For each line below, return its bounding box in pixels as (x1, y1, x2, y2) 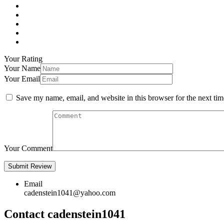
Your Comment (4, 143, 52, 152)
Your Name (4, 63, 40, 72)
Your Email (4, 74, 40, 83)
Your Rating (4, 54, 42, 63)
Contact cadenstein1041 (4, 207, 125, 220)
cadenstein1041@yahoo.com (24, 188, 115, 197)
